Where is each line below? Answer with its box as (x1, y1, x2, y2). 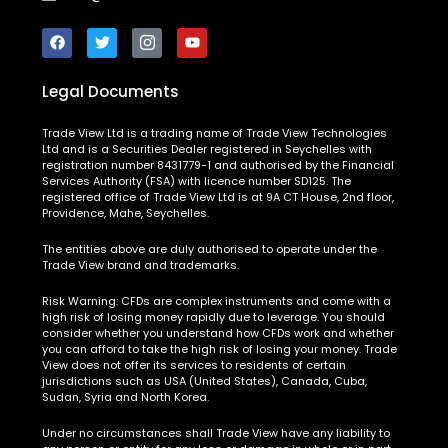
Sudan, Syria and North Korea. (42, 388, 210, 405)
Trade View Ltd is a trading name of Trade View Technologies (42, 124, 388, 141)
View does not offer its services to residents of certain (42, 356, 347, 373)
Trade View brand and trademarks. (42, 256, 240, 273)
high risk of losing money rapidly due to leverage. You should (42, 308, 386, 325)
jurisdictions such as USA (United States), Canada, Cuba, (42, 372, 368, 389)
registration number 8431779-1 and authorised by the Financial (42, 156, 395, 173)
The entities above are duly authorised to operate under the (42, 240, 378, 257)
